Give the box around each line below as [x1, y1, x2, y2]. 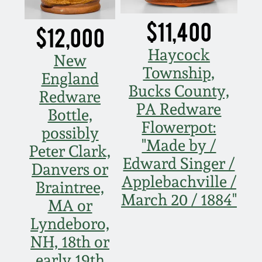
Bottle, [47, 105, 92, 124]
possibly [41, 123, 99, 142]
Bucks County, [128, 81, 229, 100]
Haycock [147, 45, 210, 64]
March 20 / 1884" [120, 190, 237, 209]
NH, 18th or [30, 232, 110, 251]
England [41, 69, 99, 88]
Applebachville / [121, 172, 236, 191]
